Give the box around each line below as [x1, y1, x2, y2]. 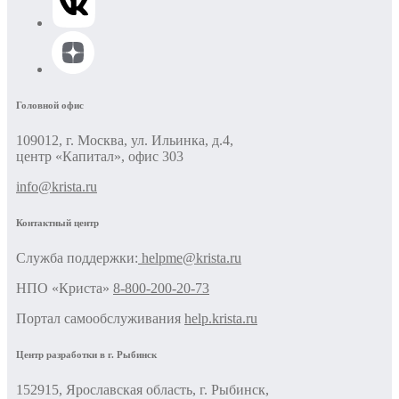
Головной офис [16, 100, 84, 111]
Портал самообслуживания [16, 311, 184, 327]
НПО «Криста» [16, 281, 113, 297]
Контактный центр [16, 217, 99, 229]
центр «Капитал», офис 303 [16, 149, 183, 165]
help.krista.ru [184, 311, 257, 327]
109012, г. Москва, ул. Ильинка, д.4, [16, 133, 233, 149]
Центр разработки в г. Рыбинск [16, 349, 157, 361]
